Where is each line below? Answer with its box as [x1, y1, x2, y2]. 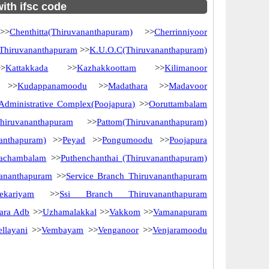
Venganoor [97, 225, 139, 235]
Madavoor [169, 81, 207, 91]
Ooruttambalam [149, 99, 208, 109]
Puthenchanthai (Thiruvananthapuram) [60, 153, 208, 163]
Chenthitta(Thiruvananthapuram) [10, 27, 133, 37]
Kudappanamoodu [17, 81, 87, 91]
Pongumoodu [102, 135, 153, 145]
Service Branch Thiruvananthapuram [65, 171, 208, 181]
